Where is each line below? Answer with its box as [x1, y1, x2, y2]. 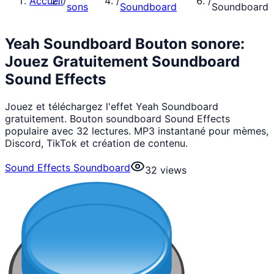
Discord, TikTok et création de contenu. [5, 136, 188, 149]
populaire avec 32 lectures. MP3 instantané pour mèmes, [5, 124, 268, 137]
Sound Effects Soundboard [5, 161, 130, 174]
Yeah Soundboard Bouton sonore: [5, 34, 245, 53]
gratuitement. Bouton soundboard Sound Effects [5, 112, 230, 125]
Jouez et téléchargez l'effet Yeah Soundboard [5, 100, 218, 113]
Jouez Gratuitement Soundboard [5, 52, 240, 70]
